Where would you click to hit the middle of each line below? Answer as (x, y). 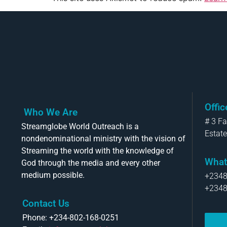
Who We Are (51, 112)
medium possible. (53, 175)
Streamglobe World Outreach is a (80, 126)
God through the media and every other (91, 163)
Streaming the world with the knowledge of (98, 150)
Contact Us (46, 204)
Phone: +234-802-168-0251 (71, 218)
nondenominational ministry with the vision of (103, 138)
